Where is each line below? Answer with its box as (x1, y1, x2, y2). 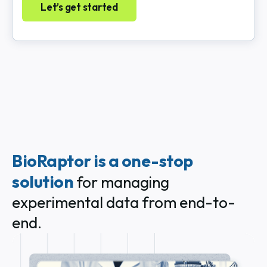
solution (12, 171, 76, 193)
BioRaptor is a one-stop (12, 150, 193, 172)
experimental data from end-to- (12, 193, 235, 213)
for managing (76, 172, 169, 193)
